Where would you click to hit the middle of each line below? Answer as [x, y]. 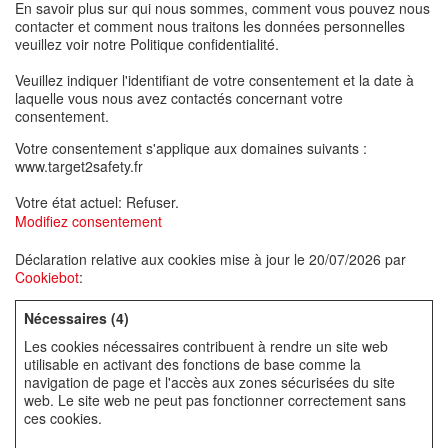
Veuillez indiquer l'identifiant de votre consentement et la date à [214, 80]
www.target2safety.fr [79, 166]
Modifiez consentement [88, 221]
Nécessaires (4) [76, 318]
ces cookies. [63, 417]
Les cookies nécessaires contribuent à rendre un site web [206, 345]
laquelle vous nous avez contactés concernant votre [179, 98]
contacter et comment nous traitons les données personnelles [210, 26]
